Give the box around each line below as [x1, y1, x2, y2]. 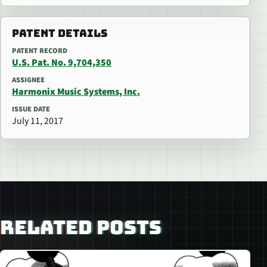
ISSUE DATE [12, 104, 50, 115]
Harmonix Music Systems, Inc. [12, 85, 140, 99]
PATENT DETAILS [12, 26, 107, 41]
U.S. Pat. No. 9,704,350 [12, 56, 111, 70]
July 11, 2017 [12, 114, 63, 128]
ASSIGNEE [12, 74, 45, 86]
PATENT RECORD [12, 45, 67, 57]
